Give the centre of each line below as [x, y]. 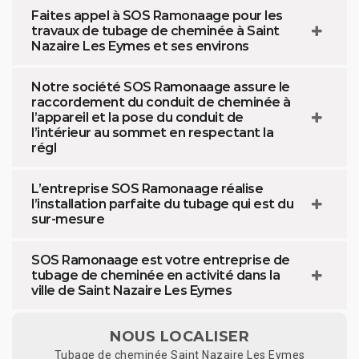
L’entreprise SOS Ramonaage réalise [147, 189]
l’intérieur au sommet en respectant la [152, 133]
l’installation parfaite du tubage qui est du [162, 204]
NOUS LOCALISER [179, 337]
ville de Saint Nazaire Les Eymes [131, 291]
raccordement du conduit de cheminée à [161, 103]
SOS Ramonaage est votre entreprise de [161, 260]
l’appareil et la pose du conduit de [137, 118]
